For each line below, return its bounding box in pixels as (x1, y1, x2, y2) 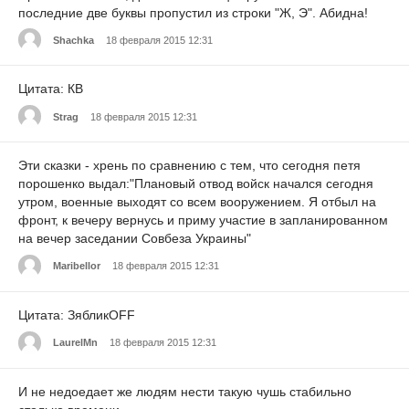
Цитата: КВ (18, 81, 83, 97)
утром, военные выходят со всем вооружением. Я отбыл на (18, 194, 376, 210)
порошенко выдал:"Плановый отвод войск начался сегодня (18, 176, 373, 192)
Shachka (53, 34, 94, 46)
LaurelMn (53, 337, 98, 349)
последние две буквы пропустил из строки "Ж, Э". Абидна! (18, 5, 368, 20)
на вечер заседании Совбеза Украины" (18, 231, 251, 246)
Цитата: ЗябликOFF (18, 307, 135, 322)
